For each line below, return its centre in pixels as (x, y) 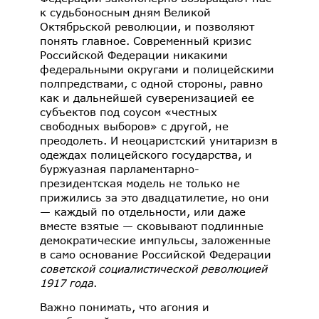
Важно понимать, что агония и (125, 307)
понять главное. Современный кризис (146, 41)
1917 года (67, 283)
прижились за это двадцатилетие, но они (155, 198)
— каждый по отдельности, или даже (143, 212)
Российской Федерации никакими (134, 55)
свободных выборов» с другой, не (134, 126)
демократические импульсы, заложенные (155, 240)
